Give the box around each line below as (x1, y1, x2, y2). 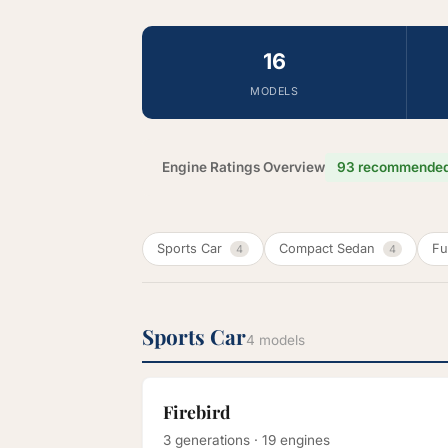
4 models (246, 332, 305, 349)
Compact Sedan (279, 241, 379, 257)
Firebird (163, 400, 231, 424)
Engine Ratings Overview (162, 159, 325, 176)
